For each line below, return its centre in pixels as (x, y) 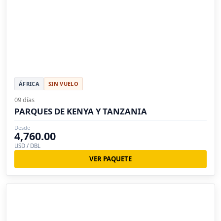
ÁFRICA (29, 83)
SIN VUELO (63, 83)
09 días (24, 99)
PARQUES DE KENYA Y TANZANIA (81, 111)
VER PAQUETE (110, 159)
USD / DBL (27, 146)
